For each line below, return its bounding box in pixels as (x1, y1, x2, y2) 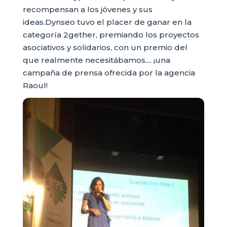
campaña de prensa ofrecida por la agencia (22, 68, 195, 78)
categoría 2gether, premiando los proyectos (22, 30, 199, 40)
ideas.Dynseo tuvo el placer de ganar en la (22, 17, 192, 27)
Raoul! (22, 81, 50, 90)
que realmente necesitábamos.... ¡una (22, 55, 170, 65)
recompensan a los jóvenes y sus (22, 5, 153, 14)
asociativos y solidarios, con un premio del (22, 43, 187, 52)
